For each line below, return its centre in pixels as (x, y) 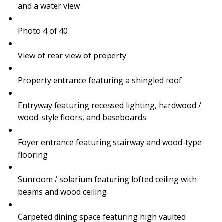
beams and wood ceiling (62, 192)
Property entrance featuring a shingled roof (100, 80)
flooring (32, 154)
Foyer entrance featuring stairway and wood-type (110, 142)
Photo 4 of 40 (43, 30)
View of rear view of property (72, 55)
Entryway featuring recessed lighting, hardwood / (109, 105)
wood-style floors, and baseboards (82, 117)
